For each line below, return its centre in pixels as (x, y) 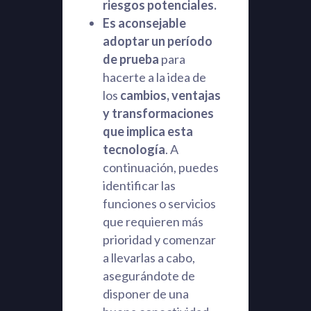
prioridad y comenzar (159, 239)
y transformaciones (158, 113)
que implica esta (148, 131)
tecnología (134, 149)
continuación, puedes (160, 167)
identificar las (139, 185)
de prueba (131, 59)
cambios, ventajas (170, 95)
